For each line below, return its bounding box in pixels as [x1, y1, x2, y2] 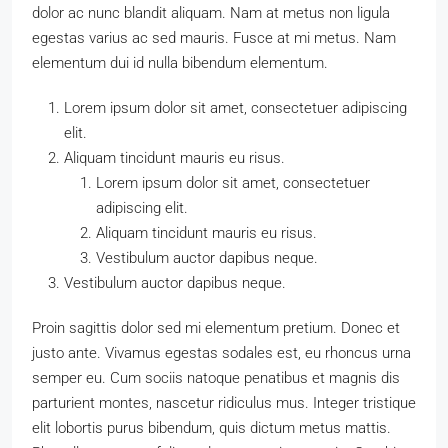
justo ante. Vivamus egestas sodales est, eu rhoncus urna [32, 344, 411, 363]
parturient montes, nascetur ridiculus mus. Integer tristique [32, 394, 416, 413]
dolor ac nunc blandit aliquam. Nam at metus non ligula [32, 4, 390, 23]
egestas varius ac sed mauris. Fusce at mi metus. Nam [32, 29, 396, 48]
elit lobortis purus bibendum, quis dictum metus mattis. [32, 419, 391, 438]
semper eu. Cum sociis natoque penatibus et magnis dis [32, 369, 400, 388]
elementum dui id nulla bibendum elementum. [32, 54, 328, 73]
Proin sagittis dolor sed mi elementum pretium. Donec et [32, 319, 400, 338]
